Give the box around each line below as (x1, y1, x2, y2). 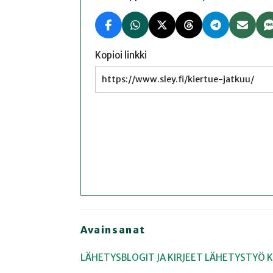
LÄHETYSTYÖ (205, 251, 265, 263)
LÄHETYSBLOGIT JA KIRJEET (80, 251, 203, 263)
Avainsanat (80, 224, 146, 236)
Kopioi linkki (94, 49, 147, 61)
